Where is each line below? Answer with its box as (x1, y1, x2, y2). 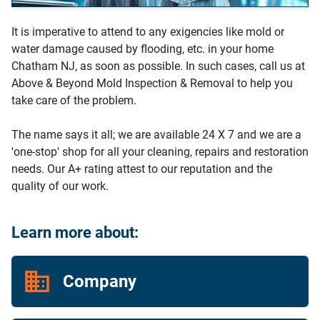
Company (63, 271, 136, 291)
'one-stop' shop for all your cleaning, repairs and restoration (11, 145, 309, 159)
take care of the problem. (11, 94, 136, 107)
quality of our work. (11, 179, 109, 193)
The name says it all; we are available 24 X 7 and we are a (11, 128, 301, 141)
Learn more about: (11, 224, 139, 241)
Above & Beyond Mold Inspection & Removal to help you (11, 76, 293, 90)
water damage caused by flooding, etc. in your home (11, 42, 274, 56)
